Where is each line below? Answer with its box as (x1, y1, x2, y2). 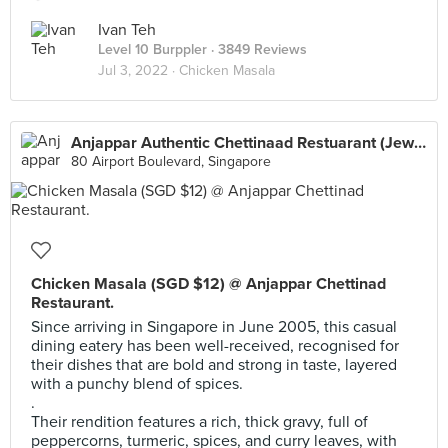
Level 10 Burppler (98, 41, 207, 58)
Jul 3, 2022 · (98, 62, 179, 79)
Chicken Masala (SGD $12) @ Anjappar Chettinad (31, 274, 386, 294)
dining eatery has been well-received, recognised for (31, 336, 399, 356)
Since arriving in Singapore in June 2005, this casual (31, 317, 397, 337)
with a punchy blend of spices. (31, 374, 243, 394)
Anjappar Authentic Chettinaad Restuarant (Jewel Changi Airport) (414, 133, 426, 153)
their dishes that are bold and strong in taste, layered (31, 355, 397, 375)
